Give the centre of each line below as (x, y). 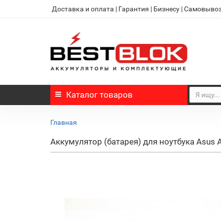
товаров (115, 94)
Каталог (82, 94)
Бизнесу (166, 9)
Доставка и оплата (83, 9)
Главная (64, 122)
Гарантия (134, 9)
